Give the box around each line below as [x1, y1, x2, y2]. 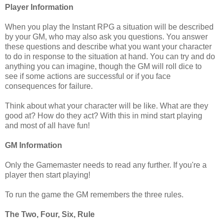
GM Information [5, 141, 62, 149]
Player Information [5, 2, 74, 11]
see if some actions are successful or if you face [5, 72, 171, 80]
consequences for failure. [5, 81, 93, 90]
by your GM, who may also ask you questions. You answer [5, 32, 208, 41]
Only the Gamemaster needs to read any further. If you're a [5, 160, 207, 169]
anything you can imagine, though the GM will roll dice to [5, 62, 202, 71]
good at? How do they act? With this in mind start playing [5, 111, 202, 120]
